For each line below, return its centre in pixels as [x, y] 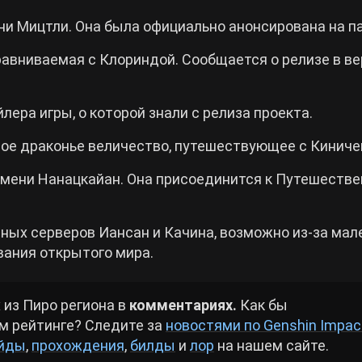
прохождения [78, 345]
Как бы [262, 305]
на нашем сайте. [271, 345]
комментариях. [183, 305]
